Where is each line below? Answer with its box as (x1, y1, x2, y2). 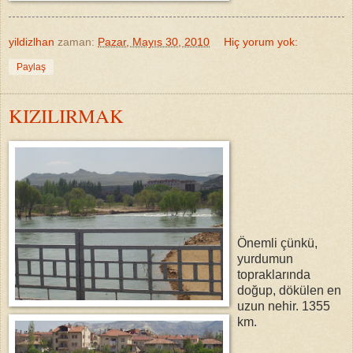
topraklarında (237, 267, 310, 281)
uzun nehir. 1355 (237, 299, 330, 313)
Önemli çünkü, (237, 236, 318, 250)
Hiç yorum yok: (224, 35, 299, 48)
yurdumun (237, 251, 293, 266)
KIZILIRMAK (9, 102, 124, 128)
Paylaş (17, 61, 46, 72)
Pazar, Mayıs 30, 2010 (98, 35, 210, 48)
